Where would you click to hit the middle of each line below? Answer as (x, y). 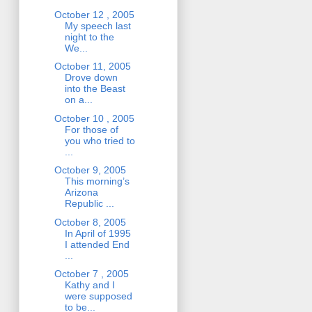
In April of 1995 (97, 233)
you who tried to (100, 140)
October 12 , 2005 (94, 14)
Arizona (81, 193)
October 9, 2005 (90, 170)
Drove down (91, 78)
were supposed (98, 296)
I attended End (97, 244)
